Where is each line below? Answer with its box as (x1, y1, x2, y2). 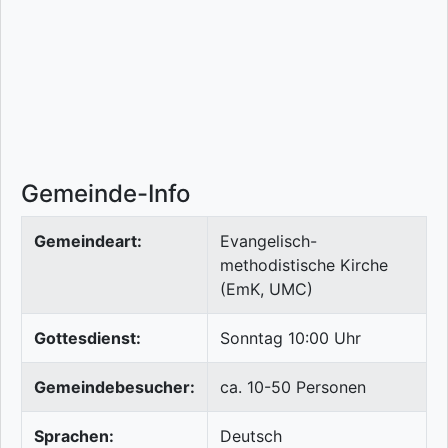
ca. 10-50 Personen (220, 377, 366, 398)
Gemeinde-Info (21, 179, 190, 209)
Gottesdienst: (34, 328, 141, 349)
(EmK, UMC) (220, 279, 313, 300)
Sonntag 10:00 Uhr (220, 328, 361, 349)
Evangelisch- (220, 231, 317, 252)
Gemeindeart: (34, 231, 142, 252)
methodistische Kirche (220, 255, 388, 276)
